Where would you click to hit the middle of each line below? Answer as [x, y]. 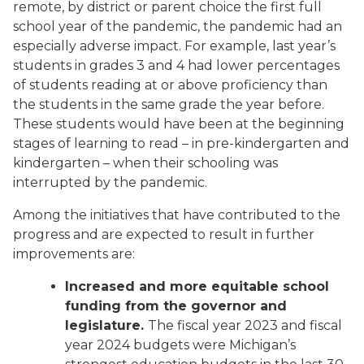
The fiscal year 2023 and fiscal [245, 325]
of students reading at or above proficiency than [170, 85]
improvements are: [74, 254]
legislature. [106, 325]
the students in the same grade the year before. [169, 104]
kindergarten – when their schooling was [145, 163]
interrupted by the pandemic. [110, 182]
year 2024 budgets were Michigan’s [180, 345]
